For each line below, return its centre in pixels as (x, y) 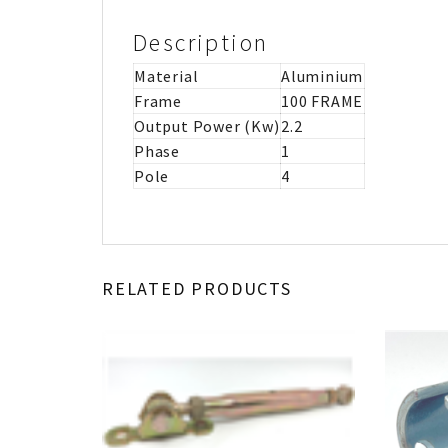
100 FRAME (322, 100)
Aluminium (322, 75)
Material (166, 75)
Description (201, 42)
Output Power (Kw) (207, 125)
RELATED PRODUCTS (197, 289)
